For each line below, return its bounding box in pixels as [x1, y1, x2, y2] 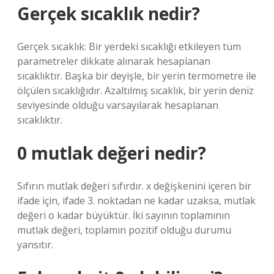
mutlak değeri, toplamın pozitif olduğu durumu [17, 223, 231, 237]
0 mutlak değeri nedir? [17, 141, 206, 165]
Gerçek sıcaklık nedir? [17, 2, 200, 25]
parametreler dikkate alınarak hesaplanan [17, 54, 210, 68]
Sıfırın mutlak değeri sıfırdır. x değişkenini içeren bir [17, 179, 251, 193]
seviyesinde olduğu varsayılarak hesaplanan [17, 98, 218, 112]
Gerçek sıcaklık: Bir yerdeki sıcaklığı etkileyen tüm [17, 40, 241, 53]
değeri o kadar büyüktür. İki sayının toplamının [17, 209, 230, 222]
